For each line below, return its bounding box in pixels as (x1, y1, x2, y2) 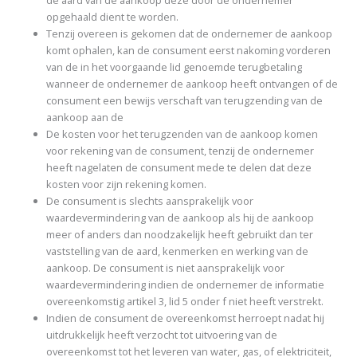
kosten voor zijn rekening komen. (46, 177, 207, 192)
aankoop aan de (46, 110, 124, 125)
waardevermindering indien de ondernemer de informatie (46, 277, 325, 292)
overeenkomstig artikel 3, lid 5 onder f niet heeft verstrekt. (46, 294, 324, 309)
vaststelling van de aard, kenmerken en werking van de (46, 244, 309, 259)
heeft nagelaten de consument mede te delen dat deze (46, 160, 312, 175)
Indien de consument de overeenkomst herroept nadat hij (46, 311, 325, 326)
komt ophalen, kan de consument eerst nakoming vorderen (46, 43, 331, 58)
